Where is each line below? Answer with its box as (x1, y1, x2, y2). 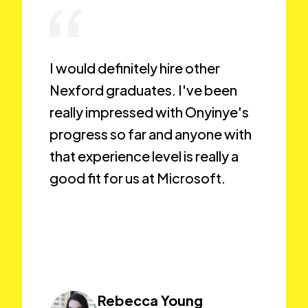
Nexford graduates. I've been (49, 81, 237, 99)
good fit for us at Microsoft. (49, 169, 225, 187)
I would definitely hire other (49, 59, 220, 77)
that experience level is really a (49, 147, 239, 165)
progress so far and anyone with (49, 125, 252, 143)
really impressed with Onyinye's (49, 103, 249, 121)
